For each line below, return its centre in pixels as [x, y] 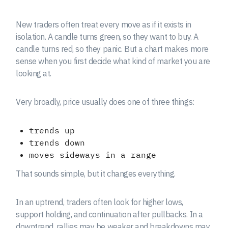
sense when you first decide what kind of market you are [113, 61]
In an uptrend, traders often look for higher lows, [99, 202]
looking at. [34, 73]
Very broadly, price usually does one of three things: [105, 102]
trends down [57, 142]
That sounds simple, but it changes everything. [96, 173]
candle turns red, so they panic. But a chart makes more [112, 49]
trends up [52, 130]
